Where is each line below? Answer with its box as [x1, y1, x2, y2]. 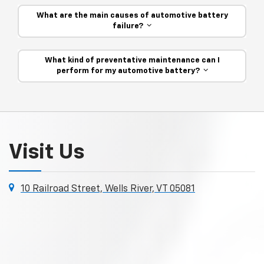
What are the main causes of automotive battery [36, 11, 228, 19]
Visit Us [9, 141, 84, 163]
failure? [113, 22, 147, 30]
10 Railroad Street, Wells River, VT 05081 [21, 184, 195, 194]
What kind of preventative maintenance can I [44, 56, 220, 64]
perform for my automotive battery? [56, 67, 203, 75]
